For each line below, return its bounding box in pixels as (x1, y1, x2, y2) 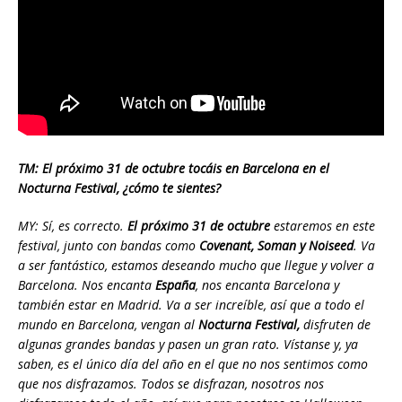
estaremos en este (270, 217, 375, 235)
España (155, 276, 196, 294)
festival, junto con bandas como (18, 237, 199, 255)
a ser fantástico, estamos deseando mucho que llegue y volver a (18, 257, 374, 275)
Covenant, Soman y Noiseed (199, 237, 354, 255)
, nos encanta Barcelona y (196, 276, 339, 294)
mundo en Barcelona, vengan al (18, 316, 198, 334)
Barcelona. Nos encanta (18, 276, 155, 294)
